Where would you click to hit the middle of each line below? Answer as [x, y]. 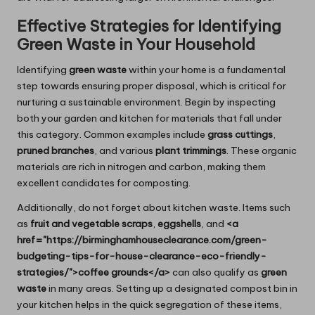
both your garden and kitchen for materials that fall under [149, 118]
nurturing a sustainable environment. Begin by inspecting [146, 102]
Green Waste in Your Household [136, 45]
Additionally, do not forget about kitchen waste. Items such [154, 208]
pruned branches [56, 151]
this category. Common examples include [112, 135]
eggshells [179, 224]
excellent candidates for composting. [104, 183]
